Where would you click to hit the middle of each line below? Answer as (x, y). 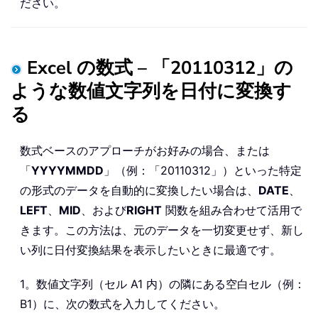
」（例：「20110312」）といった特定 (203, 171)
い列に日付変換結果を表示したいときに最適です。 (150, 250)
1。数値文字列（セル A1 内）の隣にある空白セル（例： (163, 284)
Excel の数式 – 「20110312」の (160, 68)
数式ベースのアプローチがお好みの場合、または (145, 151)
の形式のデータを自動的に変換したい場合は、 (139, 191)
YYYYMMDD (67, 171)
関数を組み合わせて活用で (232, 210)
